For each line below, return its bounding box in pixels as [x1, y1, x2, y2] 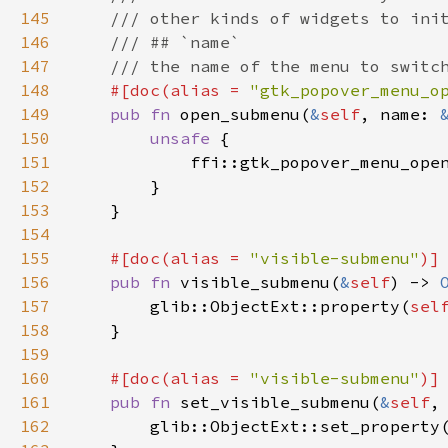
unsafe [150, 128, 210, 148]
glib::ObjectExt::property [150, 296, 400, 316]
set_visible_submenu [180, 392, 370, 412]
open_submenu [180, 104, 300, 124]
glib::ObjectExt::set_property [150, 416, 440, 436]
